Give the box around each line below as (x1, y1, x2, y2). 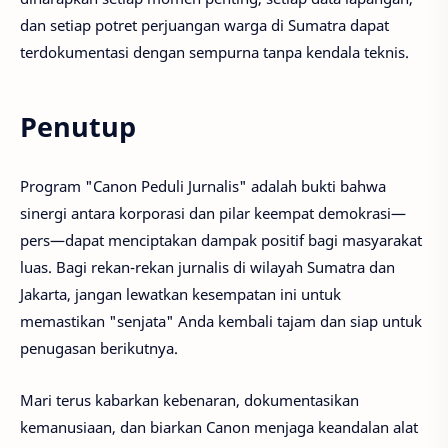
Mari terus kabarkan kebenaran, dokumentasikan (20, 390, 359, 411)
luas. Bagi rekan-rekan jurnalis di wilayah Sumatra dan (20, 256, 395, 277)
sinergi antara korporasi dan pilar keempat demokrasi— (20, 202, 406, 223)
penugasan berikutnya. (20, 337, 178, 358)
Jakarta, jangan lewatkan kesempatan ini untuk (20, 283, 341, 304)
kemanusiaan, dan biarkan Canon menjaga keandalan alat (20, 417, 418, 438)
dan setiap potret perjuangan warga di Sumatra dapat (20, 15, 389, 36)
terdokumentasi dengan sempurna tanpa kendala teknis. (20, 42, 409, 63)
